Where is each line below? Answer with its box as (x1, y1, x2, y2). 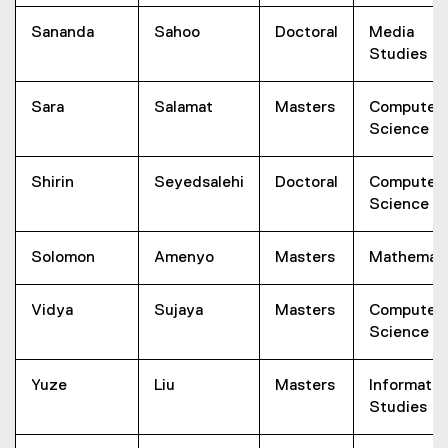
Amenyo (154, 250, 214, 266)
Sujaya (154, 303, 203, 319)
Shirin (31, 175, 74, 191)
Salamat (154, 100, 213, 116)
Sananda (31, 25, 94, 41)
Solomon (31, 250, 95, 266)
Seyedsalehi (154, 175, 244, 191)
